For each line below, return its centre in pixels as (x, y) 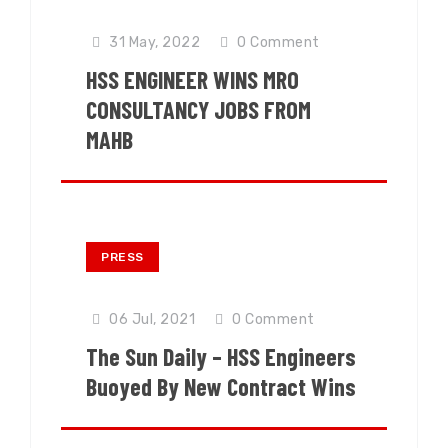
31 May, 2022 (153, 42)
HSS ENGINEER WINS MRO (192, 79)
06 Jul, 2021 (150, 319)
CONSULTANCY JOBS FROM (198, 109)
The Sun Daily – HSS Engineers (221, 356)
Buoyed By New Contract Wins (221, 386)
